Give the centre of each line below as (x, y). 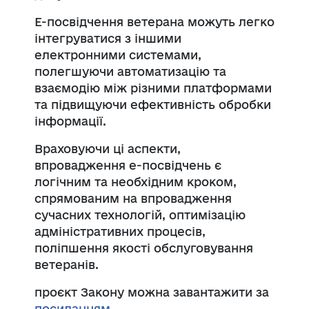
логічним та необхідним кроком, (136, 181)
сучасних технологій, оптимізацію (140, 215)
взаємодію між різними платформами (153, 88)
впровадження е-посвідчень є (128, 165)
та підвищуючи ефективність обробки (153, 104)
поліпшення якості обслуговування (144, 248)
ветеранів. (67, 264)
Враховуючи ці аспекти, (108, 148)
